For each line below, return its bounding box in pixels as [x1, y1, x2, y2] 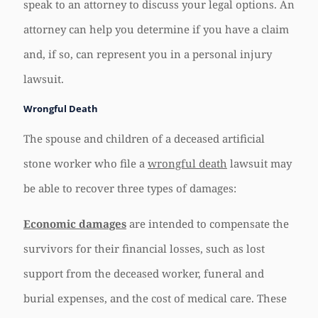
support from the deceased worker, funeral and [23, 266, 264, 280]
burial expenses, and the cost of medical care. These [23, 291, 287, 305]
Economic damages [23, 216, 126, 231]
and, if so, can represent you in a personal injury [23, 47, 272, 61]
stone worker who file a [23, 156, 148, 170]
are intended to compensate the [126, 216, 289, 231]
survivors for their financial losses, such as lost [23, 241, 265, 256]
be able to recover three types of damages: [23, 181, 236, 195]
